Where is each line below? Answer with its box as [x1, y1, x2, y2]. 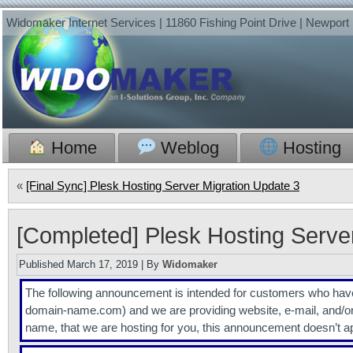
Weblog [156, 138, 220, 158]
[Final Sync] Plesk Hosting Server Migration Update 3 [26, 179, 299, 192]
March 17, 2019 [67, 258, 138, 270]
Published [19, 258, 64, 270]
